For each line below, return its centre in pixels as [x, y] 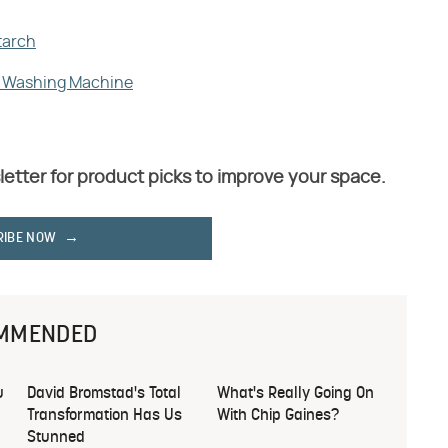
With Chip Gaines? [278, 416]
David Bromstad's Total [104, 394]
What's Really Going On [295, 394]
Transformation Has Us [104, 416]
